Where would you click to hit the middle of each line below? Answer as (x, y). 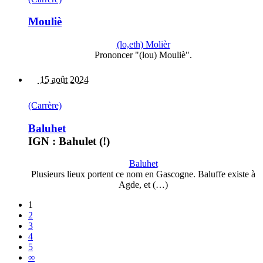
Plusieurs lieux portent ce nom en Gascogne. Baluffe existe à (143, 174)
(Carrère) (45, 105)
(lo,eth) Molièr (143, 44)
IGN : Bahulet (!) (69, 141)
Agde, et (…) (143, 185)
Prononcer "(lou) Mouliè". (143, 55)
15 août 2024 (63, 80)
